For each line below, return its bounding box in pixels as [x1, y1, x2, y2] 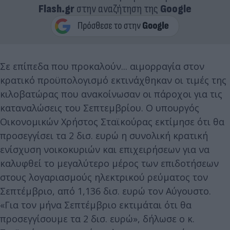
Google [160, 2, 191, 16]
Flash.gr [39, 2, 74, 16]
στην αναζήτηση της [74, 2, 160, 16]
